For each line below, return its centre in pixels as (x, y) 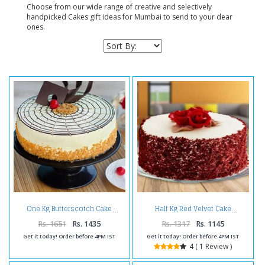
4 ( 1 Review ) (211, 246)
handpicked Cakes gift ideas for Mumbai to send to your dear (130, 17)
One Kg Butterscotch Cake (70, 209)
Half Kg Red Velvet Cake (193, 209)
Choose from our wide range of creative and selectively (119, 7)
